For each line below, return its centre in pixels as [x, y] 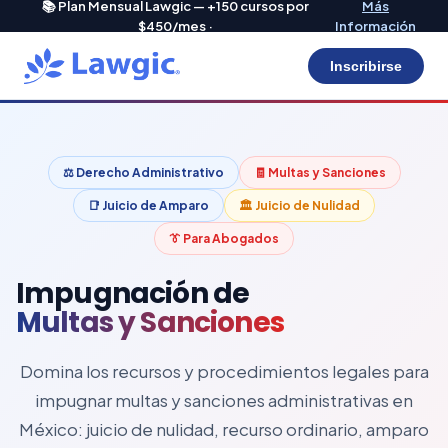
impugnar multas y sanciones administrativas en [224, 400]
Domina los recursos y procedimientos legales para [224, 371]
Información [376, 26]
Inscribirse [366, 65]
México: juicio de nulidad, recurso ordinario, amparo [224, 429]
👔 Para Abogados [224, 238]
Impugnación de [133, 293]
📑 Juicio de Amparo [148, 205]
